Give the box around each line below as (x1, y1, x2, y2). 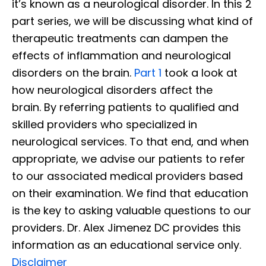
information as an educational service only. (12, 237, 241, 253)
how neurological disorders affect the (12, 83, 213, 98)
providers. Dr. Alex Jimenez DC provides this (12, 220, 241, 236)
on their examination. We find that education (12, 186, 248, 201)
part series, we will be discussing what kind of (12, 14, 253, 29)
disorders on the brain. (12, 65, 134, 81)
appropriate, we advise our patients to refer (12, 151, 245, 167)
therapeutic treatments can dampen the (12, 31, 228, 46)
